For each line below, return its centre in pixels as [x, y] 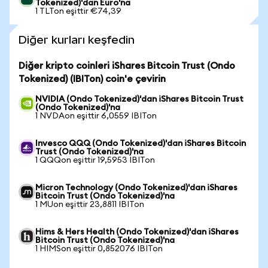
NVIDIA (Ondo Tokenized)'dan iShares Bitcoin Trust [139, 99]
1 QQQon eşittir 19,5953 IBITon [95, 160]
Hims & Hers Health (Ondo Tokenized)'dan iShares [137, 232]
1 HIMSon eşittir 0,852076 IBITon [99, 249]
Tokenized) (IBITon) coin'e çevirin [92, 79]
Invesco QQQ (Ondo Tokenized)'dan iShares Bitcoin [141, 144]
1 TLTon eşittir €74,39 [78, 11]
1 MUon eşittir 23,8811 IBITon [90, 205]
